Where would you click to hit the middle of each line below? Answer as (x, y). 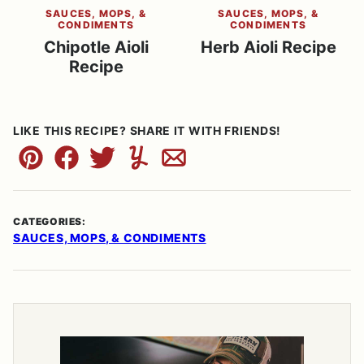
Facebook (97, 167)
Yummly (162, 167)
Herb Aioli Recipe (268, 47)
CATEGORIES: (50, 221)
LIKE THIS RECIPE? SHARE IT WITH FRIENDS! (147, 130)
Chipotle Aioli (96, 47)
